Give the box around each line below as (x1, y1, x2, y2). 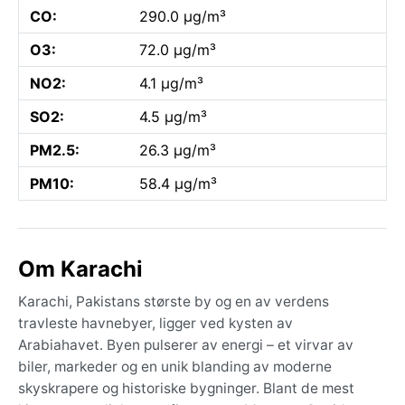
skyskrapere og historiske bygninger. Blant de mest (18, 379, 354, 397)
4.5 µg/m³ (139, 107, 207, 126)
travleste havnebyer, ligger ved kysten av (18, 314, 293, 332)
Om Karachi (18, 255, 143, 282)
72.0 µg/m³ (139, 40, 216, 59)
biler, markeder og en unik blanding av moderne (18, 357, 332, 375)
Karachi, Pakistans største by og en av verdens (18, 292, 329, 310)
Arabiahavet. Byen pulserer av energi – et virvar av (18, 335, 353, 353)
